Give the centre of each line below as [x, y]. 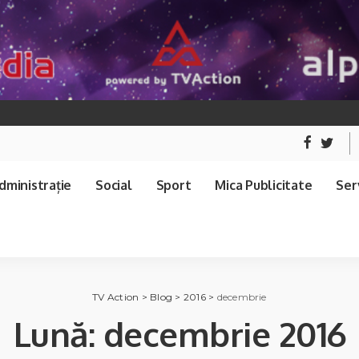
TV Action [116, 296]
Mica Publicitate [264, 185]
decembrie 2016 [224, 333]
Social [114, 185]
